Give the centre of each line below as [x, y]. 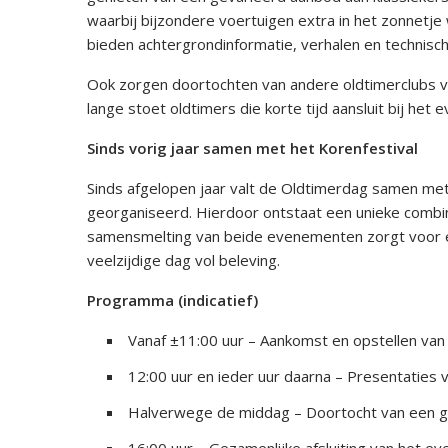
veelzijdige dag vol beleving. [183, 260]
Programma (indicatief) [172, 300]
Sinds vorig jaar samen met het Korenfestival [252, 148]
